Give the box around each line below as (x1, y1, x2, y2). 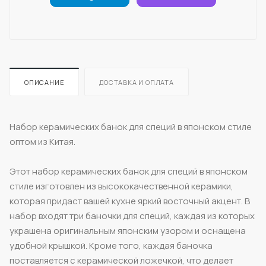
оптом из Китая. (9, 135, 75, 148)
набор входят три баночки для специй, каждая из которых (9, 209, 255, 222)
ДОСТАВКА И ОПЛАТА (99, 77, 174, 87)
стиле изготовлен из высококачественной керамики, (9, 179, 233, 192)
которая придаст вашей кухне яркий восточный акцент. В (9, 194, 250, 207)
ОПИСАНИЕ (24, 77, 65, 87)
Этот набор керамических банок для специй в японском (9, 164, 248, 178)
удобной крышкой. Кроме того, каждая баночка (9, 239, 213, 252)
